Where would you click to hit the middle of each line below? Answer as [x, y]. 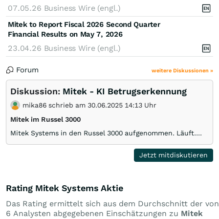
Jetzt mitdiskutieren [174, 155]
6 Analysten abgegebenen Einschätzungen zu [93, 213]
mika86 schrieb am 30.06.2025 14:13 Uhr [88, 105]
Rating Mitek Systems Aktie [65, 188]
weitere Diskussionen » [182, 70]
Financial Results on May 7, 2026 [65, 34]
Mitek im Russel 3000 [45, 119]
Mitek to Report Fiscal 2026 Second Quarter [84, 24]
